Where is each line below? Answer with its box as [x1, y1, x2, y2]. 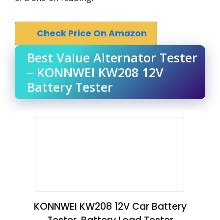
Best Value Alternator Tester [27, 49, 197, 66]
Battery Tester [27, 78, 113, 95]
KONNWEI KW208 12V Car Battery [33, 199, 187, 213]
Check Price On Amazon [37, 27, 147, 39]
